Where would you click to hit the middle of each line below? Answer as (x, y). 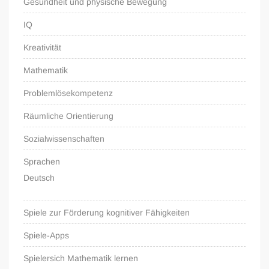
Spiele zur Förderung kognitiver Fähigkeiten (107, 212)
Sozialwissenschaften (64, 138)
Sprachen (42, 161)
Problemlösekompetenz (68, 93)
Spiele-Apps (47, 235)
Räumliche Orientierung (69, 116)
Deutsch (39, 177)
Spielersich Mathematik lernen (81, 258)
